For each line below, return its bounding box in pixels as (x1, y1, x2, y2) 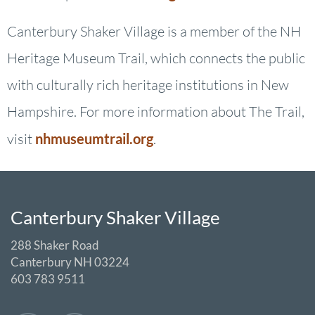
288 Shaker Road (11, 238, 99, 253)
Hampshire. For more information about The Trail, (7, 103, 304, 121)
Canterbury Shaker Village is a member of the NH (7, 22, 301, 41)
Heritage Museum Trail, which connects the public (7, 49, 305, 67)
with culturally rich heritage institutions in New (7, 76, 289, 94)
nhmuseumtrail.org (35, 130, 153, 148)
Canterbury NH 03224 (11, 255, 129, 270)
